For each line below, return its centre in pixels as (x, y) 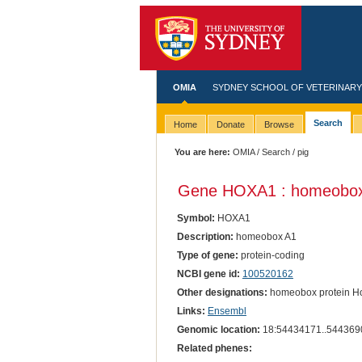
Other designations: (222, 292)
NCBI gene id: (208, 274)
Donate (230, 125)
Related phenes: (214, 349)
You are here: (203, 152)
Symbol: (196, 218)
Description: (205, 236)
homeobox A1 (265, 236)
